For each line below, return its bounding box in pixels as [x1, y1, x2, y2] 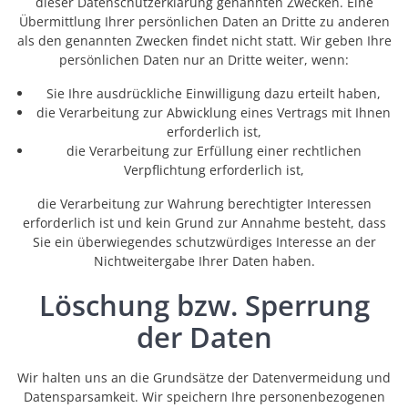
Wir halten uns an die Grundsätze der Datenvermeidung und [17, 369, 391, 387]
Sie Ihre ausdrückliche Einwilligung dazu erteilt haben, [46, 85, 381, 103]
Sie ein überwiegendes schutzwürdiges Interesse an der [32, 233, 376, 251]
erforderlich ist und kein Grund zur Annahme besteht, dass [22, 214, 386, 232]
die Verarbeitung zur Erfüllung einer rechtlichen [66, 142, 362, 160]
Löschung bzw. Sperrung [38, 286, 370, 325]
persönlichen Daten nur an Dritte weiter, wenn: [59, 51, 349, 69]
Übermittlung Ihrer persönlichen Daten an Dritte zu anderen [18, 13, 390, 31]
